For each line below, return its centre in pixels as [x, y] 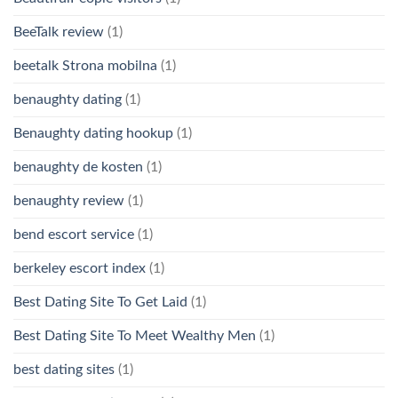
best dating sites [64, 370]
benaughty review [69, 201]
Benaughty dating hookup [93, 134]
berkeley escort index [80, 269]
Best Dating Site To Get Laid [100, 302]
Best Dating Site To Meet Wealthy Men [135, 336]
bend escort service [74, 235]
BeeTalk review [59, 32]
